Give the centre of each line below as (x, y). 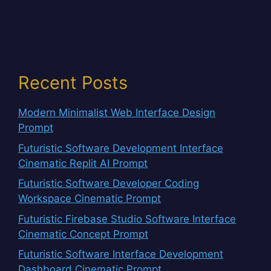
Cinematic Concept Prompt (83, 234)
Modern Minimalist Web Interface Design (117, 113)
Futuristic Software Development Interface (121, 148)
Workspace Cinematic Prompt (90, 199)
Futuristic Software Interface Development (121, 254)
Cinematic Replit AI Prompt (83, 163)
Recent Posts (73, 83)
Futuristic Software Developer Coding (109, 184)
